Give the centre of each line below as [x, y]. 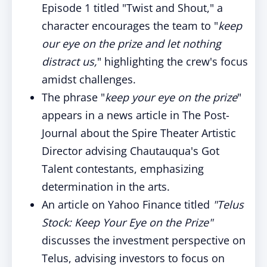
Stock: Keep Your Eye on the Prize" [127, 222]
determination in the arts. [106, 187]
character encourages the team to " [130, 26]
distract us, [69, 61]
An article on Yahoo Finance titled [126, 204]
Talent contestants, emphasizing [123, 169]
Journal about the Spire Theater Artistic [139, 133]
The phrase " [73, 97]
